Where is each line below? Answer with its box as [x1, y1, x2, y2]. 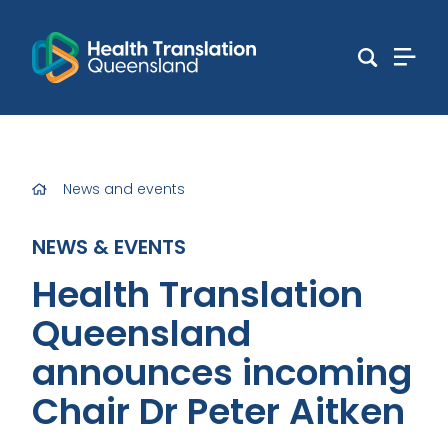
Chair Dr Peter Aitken [32, 385, 405, 437]
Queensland [32, 307, 251, 359]
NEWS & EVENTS [32, 232, 186, 261]
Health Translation [32, 268, 363, 320]
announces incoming [32, 346, 412, 398]
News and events [63, 178, 185, 199]
